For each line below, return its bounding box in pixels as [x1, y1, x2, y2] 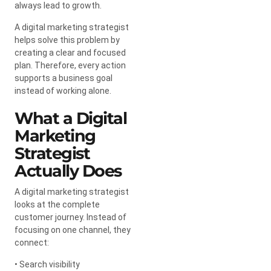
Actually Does [15, 160, 122, 181]
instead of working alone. [15, 85, 111, 96]
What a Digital [15, 108, 126, 128]
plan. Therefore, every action [15, 60, 126, 70]
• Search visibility [15, 259, 80, 269]
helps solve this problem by [15, 34, 120, 45]
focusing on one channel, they [15, 224, 131, 235]
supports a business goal [15, 73, 113, 83]
